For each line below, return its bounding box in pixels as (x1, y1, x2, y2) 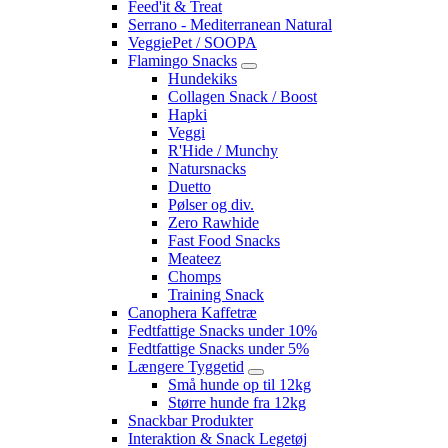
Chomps (168, 267, 221, 285)
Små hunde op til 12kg (168, 375, 311, 393)
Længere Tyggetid (128, 357, 244, 375)
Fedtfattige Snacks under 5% (128, 339, 309, 357)
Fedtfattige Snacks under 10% (128, 321, 317, 339)
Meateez (168, 249, 221, 267)
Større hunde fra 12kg (168, 393, 306, 411)
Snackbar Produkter (128, 411, 253, 429)
